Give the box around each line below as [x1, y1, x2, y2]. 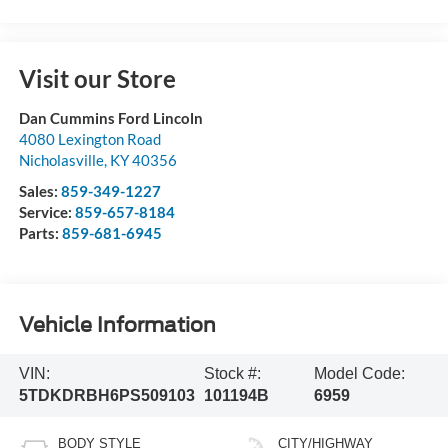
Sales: [18, 182, 61, 201]
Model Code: [314, 365, 406, 383]
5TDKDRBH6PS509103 [18, 387, 195, 405]
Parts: [18, 224, 62, 243]
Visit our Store [18, 64, 176, 94]
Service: [18, 203, 75, 222]
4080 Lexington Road [18, 130, 161, 149]
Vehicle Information [18, 312, 216, 337]
